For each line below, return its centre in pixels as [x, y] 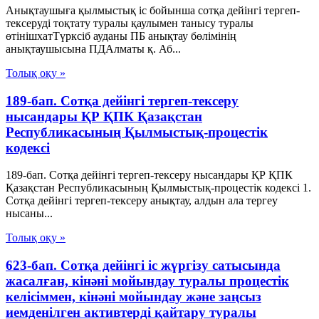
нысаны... [29, 214]
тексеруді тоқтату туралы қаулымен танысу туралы [130, 23]
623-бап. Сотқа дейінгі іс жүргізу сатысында [143, 265]
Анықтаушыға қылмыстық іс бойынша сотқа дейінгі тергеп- [153, 10]
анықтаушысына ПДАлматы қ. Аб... [93, 48]
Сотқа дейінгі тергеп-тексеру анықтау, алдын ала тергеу [142, 201]
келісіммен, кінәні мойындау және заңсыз [134, 296]
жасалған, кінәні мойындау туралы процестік [147, 281]
